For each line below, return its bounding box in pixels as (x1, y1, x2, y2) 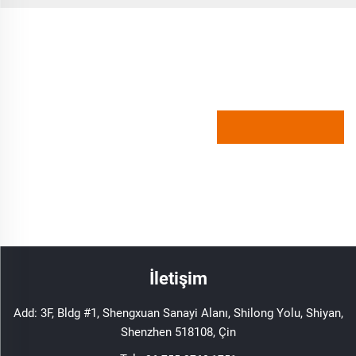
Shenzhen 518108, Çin (120, 324, 236, 339)
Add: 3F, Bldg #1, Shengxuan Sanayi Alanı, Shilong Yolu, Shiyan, (13, 305, 343, 320)
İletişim (149, 268, 207, 288)
